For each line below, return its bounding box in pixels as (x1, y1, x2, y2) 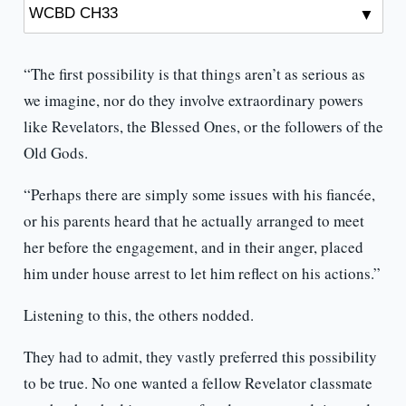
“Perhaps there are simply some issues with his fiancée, (23, 184, 375, 206)
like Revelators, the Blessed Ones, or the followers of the (23, 116, 383, 138)
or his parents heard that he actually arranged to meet (23, 210, 364, 232)
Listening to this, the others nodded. (23, 304, 254, 326)
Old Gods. (23, 142, 88, 164)
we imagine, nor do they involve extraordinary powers (23, 90, 363, 111)
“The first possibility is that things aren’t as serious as (23, 63, 365, 85)
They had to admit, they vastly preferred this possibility (23, 346, 377, 368)
